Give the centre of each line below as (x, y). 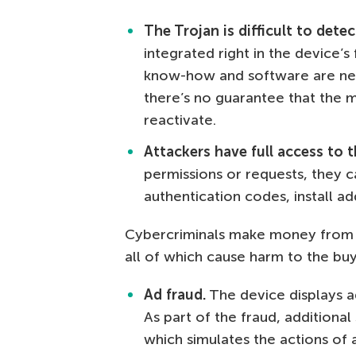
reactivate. (180, 120)
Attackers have (195, 152)
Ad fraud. (175, 295)
